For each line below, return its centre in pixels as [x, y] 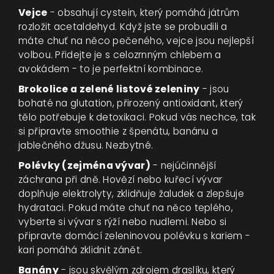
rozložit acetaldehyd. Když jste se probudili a [123, 27]
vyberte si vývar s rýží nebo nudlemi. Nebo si [123, 222]
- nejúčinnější [183, 166]
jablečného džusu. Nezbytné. [86, 146]
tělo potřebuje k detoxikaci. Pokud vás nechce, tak [137, 117]
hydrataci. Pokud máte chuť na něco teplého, [126, 208]
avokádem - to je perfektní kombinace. [111, 69]
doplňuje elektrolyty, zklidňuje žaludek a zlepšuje [131, 194]
